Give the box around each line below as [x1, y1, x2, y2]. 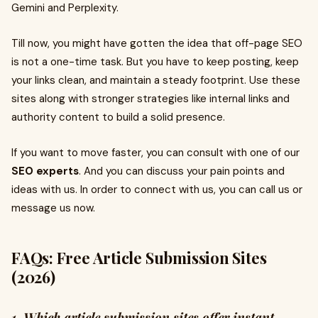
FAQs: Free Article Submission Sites [11, 247, 267, 268]
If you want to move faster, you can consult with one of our [11, 146, 300, 160]
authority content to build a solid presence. [11, 110, 225, 124]
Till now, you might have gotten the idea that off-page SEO [11, 36, 302, 50]
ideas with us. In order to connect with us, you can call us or [11, 182, 302, 197]
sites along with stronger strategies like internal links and [11, 92, 290, 106]
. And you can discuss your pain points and [79, 164, 285, 178]
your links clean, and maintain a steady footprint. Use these [11, 73, 300, 87]
